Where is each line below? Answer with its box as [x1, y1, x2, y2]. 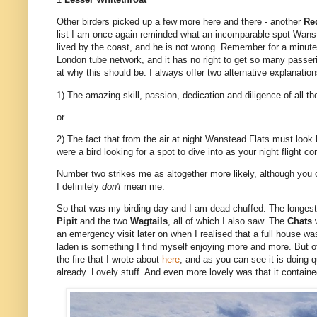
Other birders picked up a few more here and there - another [57, 16, 304, 28]
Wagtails [130, 216, 168, 227]
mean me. [121, 181, 165, 192]
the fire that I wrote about [57, 254, 162, 265]
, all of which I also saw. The [168, 216, 287, 227]
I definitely [57, 181, 102, 192]
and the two [80, 216, 130, 227]
